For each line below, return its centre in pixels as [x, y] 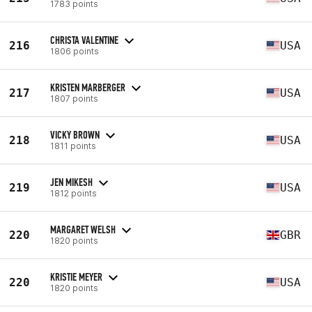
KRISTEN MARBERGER [88, 87]
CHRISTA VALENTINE [84, 40]
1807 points [74, 98]
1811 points [73, 146]
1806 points [75, 51]
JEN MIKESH [71, 182]
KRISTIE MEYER [76, 276]
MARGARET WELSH [83, 229]
